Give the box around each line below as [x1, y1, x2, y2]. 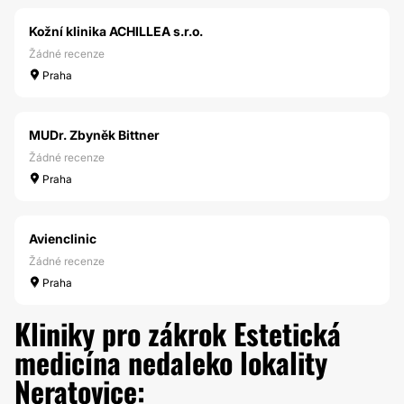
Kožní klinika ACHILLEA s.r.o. [29, 23, 203, 39]
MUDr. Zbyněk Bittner [29, 127, 160, 142]
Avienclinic [29, 231, 96, 246]
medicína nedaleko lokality [14, 341, 327, 383]
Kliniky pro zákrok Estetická [14, 312, 341, 354]
